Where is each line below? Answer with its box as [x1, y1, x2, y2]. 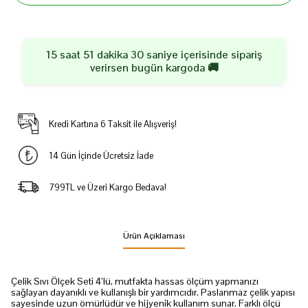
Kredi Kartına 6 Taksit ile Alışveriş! [48, 118, 177, 130]
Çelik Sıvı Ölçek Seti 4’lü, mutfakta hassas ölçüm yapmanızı [11, 275, 258, 287]
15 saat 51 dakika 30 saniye [46, 47, 178, 62]
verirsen [89, 60, 131, 75]
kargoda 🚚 [162, 60, 219, 75]
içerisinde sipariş [178, 47, 262, 62]
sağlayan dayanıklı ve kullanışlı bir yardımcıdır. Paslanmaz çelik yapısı [11, 286, 295, 298]
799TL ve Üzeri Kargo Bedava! [48, 181, 166, 193]
